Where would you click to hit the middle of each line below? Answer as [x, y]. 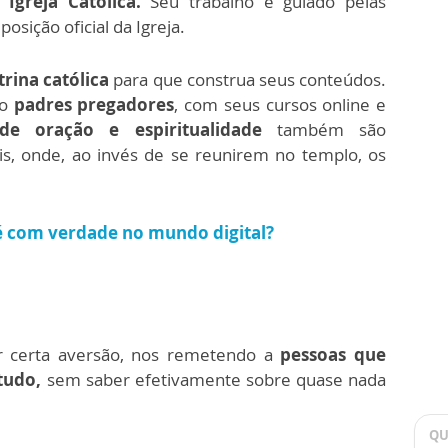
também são [331, 129]
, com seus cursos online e [280, 104]
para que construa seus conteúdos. [250, 79]
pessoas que [333, 354]
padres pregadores [94, 104]
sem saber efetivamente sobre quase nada [214, 379]
